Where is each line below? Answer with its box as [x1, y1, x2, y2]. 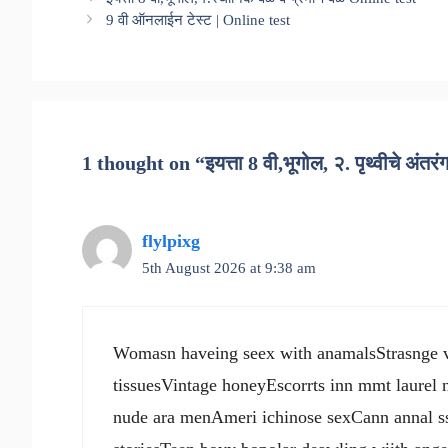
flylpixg [142, 230, 200, 251]
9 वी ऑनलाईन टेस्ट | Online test [106, 10, 291, 28]
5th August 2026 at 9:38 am [142, 258, 316, 276]
